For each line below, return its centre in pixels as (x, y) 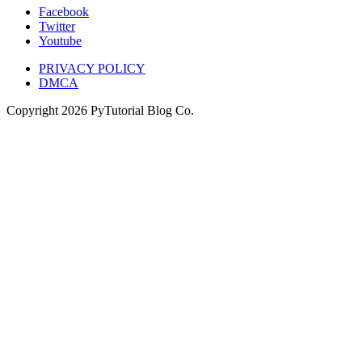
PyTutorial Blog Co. (141, 110)
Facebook (64, 11)
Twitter (57, 26)
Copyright (34, 110)
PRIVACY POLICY (92, 68)
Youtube (60, 40)
